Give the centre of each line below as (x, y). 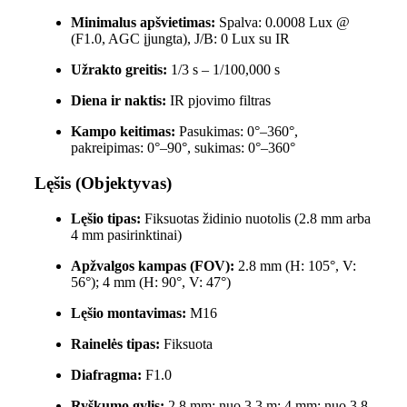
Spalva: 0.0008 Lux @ (282, 23)
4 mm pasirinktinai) (126, 234)
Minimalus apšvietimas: (143, 23)
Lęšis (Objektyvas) (103, 183)
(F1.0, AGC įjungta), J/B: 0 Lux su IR (180, 39)
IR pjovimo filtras (218, 101)
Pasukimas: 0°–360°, (236, 132)
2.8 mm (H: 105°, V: (295, 265)
